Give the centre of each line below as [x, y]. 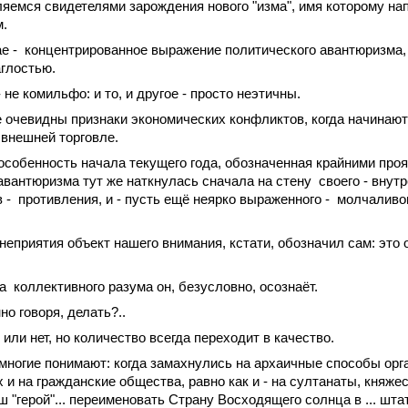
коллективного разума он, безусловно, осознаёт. [166, 286]
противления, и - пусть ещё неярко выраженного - [174, 199]
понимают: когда [96, 363]
